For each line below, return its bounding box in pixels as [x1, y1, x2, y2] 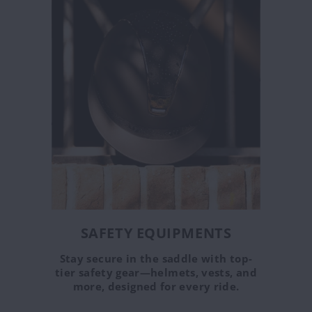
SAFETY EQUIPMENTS [80, 224, 232, 243]
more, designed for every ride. [72, 279, 240, 294]
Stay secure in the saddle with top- [59, 251, 253, 266]
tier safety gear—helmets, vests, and [55, 265, 257, 280]
